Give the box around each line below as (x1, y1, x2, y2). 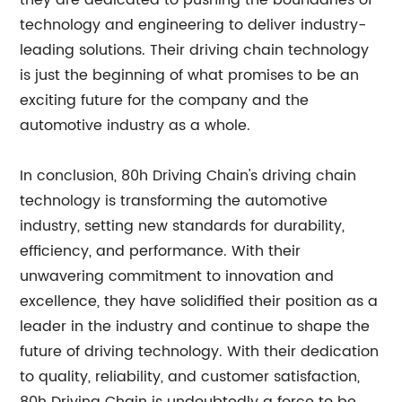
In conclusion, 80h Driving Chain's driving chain (20, 164, 357, 188)
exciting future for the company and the (20, 89, 310, 112)
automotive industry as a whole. (20, 114, 251, 137)
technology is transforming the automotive (20, 189, 328, 213)
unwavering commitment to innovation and (20, 265, 335, 288)
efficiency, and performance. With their (20, 240, 301, 263)
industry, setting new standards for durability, (20, 214, 345, 238)
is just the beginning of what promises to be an (20, 64, 360, 87)
